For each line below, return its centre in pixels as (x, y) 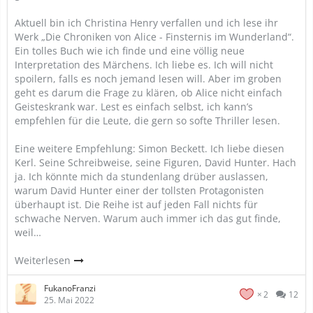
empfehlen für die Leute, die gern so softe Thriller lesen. (147, 121)
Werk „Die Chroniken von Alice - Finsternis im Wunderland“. (154, 37)
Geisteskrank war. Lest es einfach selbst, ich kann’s (134, 107)
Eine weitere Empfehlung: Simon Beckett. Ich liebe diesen (150, 148)
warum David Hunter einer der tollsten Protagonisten (139, 190)
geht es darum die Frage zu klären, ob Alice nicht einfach (148, 93)
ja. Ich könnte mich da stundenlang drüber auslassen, (141, 176)
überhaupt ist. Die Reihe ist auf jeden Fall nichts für (136, 204)
